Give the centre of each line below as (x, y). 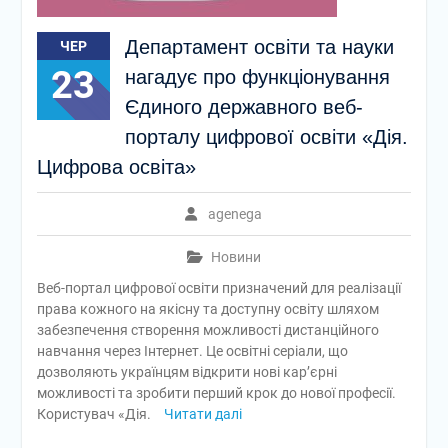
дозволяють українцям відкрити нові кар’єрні (186, 372)
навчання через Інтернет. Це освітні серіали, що (192, 351)
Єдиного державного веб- (243, 107)
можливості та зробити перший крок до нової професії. (216, 393)
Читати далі (202, 414)
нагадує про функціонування (257, 77)
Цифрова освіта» (116, 167)
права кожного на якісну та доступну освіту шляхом (207, 309)
